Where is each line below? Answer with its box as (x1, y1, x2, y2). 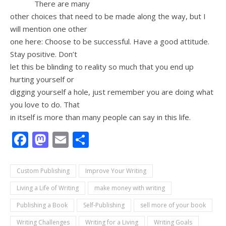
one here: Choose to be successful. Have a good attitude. (10, 36, 209, 47)
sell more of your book (140, 201, 206, 210)
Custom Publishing (17, 166, 70, 176)
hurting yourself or (10, 74, 74, 85)
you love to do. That (10, 99, 80, 110)
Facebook (28, 129, 99, 151)
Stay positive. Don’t (10, 49, 77, 60)
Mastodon (48, 129, 125, 151)
